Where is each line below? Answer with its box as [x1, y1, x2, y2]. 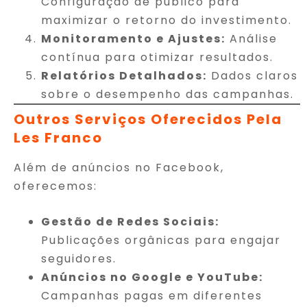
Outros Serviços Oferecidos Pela [14, 109, 282, 129]
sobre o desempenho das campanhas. [41, 86, 294, 102]
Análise [225, 30, 278, 47]
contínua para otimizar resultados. [41, 49, 273, 65]
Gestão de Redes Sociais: [41, 213, 219, 230]
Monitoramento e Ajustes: [41, 30, 225, 47]
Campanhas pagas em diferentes [41, 287, 262, 304]
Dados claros [207, 67, 298, 84]
